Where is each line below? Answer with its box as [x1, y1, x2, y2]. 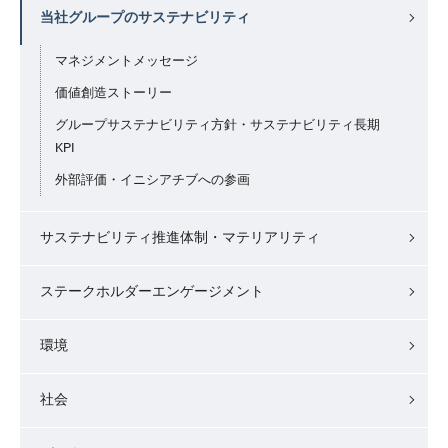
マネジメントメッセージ [55, 52, 198, 68]
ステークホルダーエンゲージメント [40, 282, 264, 299]
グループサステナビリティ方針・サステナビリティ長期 [55, 116, 380, 132]
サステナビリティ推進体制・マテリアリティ [40, 228, 320, 245]
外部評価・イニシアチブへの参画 [55, 171, 250, 187]
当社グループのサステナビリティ [40, 8, 250, 25]
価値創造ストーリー [55, 84, 172, 100]
